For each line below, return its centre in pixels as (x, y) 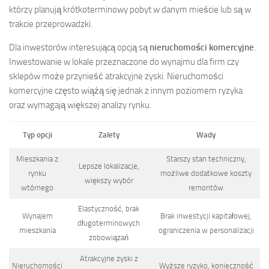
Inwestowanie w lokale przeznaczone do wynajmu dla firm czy (124, 62)
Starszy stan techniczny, (206, 159)
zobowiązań (109, 237)
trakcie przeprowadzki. (51, 24)
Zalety (109, 134)
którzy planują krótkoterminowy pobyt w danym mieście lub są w (130, 9)
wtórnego (37, 187)
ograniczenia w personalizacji (206, 230)
